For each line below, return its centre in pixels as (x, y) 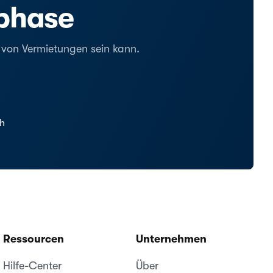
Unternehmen (171, 239)
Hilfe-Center (33, 266)
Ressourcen (34, 239)
